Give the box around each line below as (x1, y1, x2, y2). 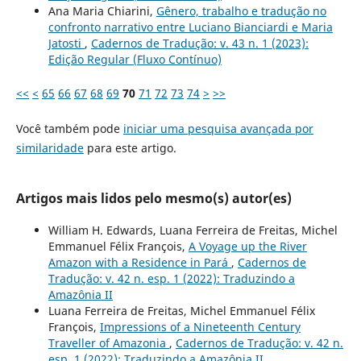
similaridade (15, 140, 84, 156)
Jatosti (48, 35, 85, 52)
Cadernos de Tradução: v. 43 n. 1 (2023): (90, 35, 309, 52)
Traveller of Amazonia (48, 335, 169, 351)
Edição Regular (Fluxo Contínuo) (48, 52, 222, 68)
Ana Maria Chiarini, (48, 3, 156, 19)
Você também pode (15, 121, 123, 137)
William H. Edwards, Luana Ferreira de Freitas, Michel (48, 222, 338, 239)
